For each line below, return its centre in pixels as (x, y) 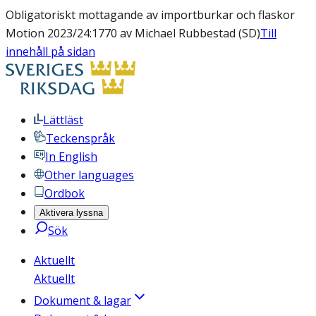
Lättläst (63, 120)
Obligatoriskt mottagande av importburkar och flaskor (150, 15)
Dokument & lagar (83, 300)
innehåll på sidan (50, 51)
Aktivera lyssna (71, 213)
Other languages (89, 175)
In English (71, 157)
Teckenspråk (80, 138)
